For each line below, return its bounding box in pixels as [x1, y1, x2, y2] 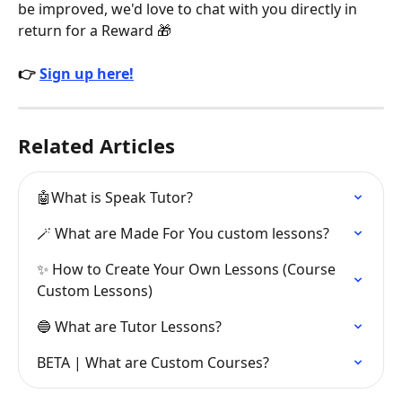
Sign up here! [39, 64, 134, 84]
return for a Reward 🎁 [18, 20, 171, 40]
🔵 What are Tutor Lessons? [37, 316, 222, 336]
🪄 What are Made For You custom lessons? [37, 223, 329, 243]
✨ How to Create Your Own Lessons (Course [37, 258, 339, 279]
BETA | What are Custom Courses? [37, 352, 269, 372]
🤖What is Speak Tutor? [37, 187, 193, 207]
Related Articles [18, 131, 175, 159]
